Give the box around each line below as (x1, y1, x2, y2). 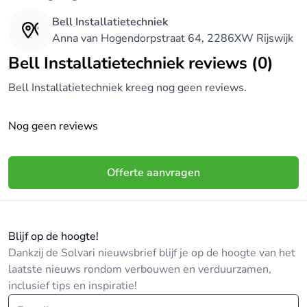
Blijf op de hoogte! (8, 229, 99, 244)
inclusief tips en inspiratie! (8, 278, 137, 293)
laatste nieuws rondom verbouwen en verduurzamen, (8, 262, 271, 277)
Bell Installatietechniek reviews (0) (20, 52, 273, 74)
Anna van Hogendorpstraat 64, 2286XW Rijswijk (52, 31, 293, 46)
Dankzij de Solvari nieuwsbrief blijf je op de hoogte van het (8, 245, 295, 260)
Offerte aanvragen (107, 165, 200, 180)
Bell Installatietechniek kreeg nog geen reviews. (8, 80, 247, 95)
